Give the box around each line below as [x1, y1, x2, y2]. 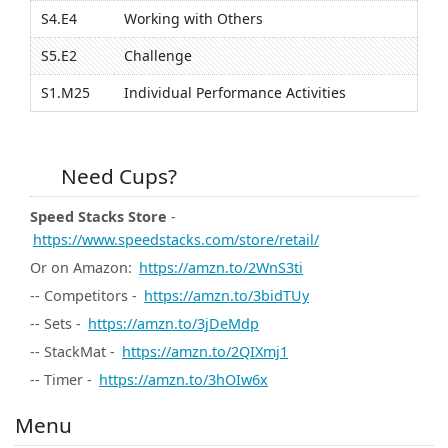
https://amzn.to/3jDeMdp [88, 314, 259, 334]
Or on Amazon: [30, 258, 136, 278]
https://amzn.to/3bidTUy [144, 286, 309, 306]
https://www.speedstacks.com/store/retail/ [33, 230, 319, 250]
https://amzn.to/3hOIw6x [99, 370, 268, 390]
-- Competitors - [30, 286, 141, 306]
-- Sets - [30, 314, 85, 334]
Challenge [124, 46, 192, 66]
